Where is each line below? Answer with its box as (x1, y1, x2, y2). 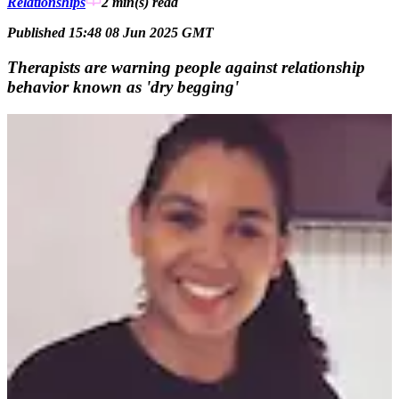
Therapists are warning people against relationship (7, 57, 365, 77)
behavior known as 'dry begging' (7, 77, 239, 96)
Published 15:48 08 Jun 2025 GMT (7, 25, 214, 41)
